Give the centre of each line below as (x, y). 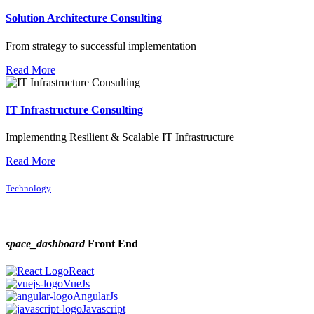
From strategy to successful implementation (101, 46)
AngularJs (95, 296)
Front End (111, 243)
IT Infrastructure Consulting (74, 109)
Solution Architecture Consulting (84, 18)
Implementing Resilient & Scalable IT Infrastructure (120, 137)
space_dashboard (45, 243)
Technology (28, 189)
